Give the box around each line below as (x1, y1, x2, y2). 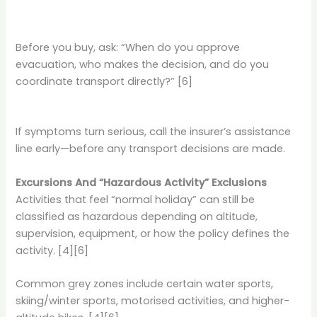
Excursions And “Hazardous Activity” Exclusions (16, 175, 267, 190)
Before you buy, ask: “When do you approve (16, 40, 241, 55)
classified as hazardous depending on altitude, (16, 209, 258, 224)
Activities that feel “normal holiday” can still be (16, 192, 255, 207)
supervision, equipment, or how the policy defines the (16, 226, 290, 241)
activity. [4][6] (16, 243, 89, 258)
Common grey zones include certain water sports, (16, 277, 274, 292)
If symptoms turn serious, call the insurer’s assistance (16, 125, 292, 139)
